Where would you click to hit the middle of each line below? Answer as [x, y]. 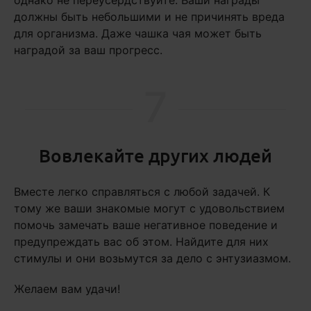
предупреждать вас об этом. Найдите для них [141, 242]
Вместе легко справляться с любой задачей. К [142, 192]
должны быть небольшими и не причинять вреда [149, 17]
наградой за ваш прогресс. [88, 50]
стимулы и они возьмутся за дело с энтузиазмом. [152, 259]
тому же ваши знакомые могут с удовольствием [149, 209]
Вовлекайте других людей [155, 155]
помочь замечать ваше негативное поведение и [146, 225]
